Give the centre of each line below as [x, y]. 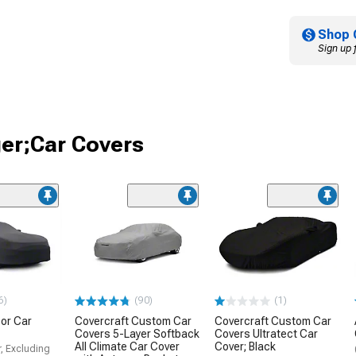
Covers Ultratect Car [266, 334]
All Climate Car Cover [127, 347]
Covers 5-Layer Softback [137, 334]
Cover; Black [245, 347]
